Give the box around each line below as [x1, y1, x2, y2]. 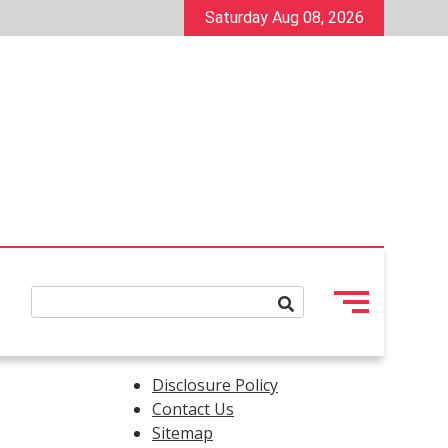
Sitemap [152, 422, 213, 444]
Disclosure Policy [152, 374, 278, 396]
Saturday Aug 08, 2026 [204, 8, 364, 27]
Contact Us [152, 398, 234, 420]
